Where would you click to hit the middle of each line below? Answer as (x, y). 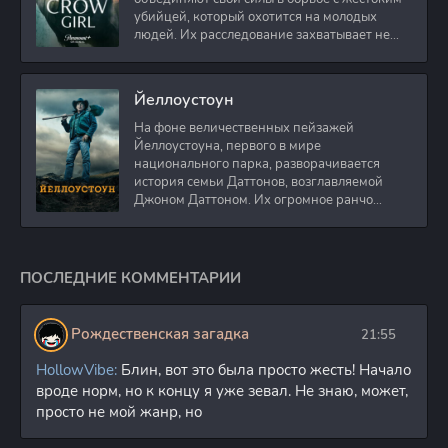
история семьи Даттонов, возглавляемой (258, 181)
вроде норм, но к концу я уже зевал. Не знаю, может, (222, 390)
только (154, 52)
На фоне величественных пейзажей (244, 127)
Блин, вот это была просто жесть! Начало (264, 369)
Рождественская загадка (160, 334)
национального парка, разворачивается (257, 163)
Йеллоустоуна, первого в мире (227, 145)
